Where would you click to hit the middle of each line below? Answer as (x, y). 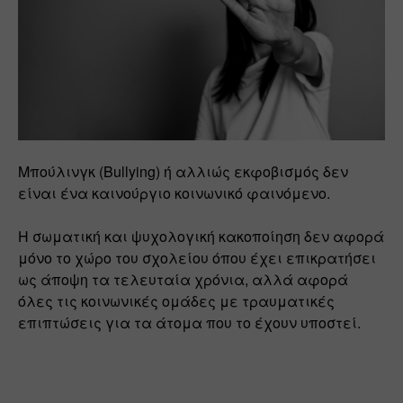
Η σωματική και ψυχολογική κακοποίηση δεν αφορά (201, 237)
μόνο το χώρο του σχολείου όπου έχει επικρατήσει (197, 258)
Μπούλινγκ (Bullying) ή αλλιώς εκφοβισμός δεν (183, 172)
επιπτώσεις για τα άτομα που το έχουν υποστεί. (189, 323)
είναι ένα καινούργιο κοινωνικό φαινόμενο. (176, 193)
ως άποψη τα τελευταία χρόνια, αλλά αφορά (183, 280)
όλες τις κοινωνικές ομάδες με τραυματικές (176, 301)
